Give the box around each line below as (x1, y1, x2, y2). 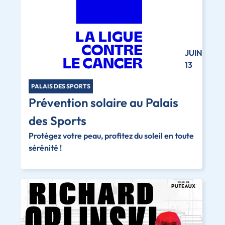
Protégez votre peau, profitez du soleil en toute (28, 130, 194, 141)
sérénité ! (28, 142, 62, 153)
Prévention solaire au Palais (28, 94, 178, 110)
